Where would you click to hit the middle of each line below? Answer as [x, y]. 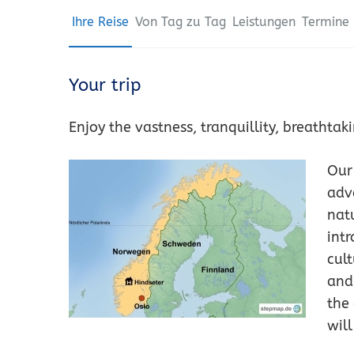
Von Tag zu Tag [181, 22]
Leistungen [264, 22]
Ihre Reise [100, 22]
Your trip [105, 85]
